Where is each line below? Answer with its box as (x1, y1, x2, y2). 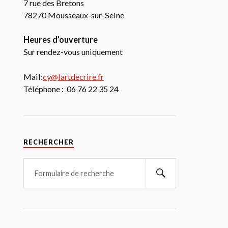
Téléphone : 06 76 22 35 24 (23, 83, 119, 94)
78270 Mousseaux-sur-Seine (23, 10, 125, 20)
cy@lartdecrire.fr (43, 71, 104, 81)
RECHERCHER (23, 138, 74, 146)
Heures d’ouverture (23, 35, 98, 45)
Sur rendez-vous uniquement (23, 47, 123, 57)
